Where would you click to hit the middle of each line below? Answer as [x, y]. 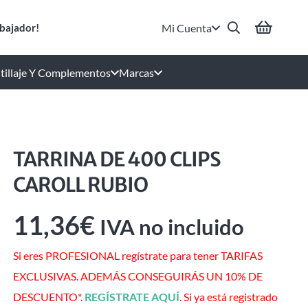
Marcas [136, 72]
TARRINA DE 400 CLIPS [117, 159]
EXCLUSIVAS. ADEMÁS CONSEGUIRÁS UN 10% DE [137, 276]
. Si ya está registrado [228, 297]
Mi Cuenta [187, 27]
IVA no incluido [172, 227]
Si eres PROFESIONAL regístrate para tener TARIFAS [137, 256]
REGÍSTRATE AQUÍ [132, 297]
